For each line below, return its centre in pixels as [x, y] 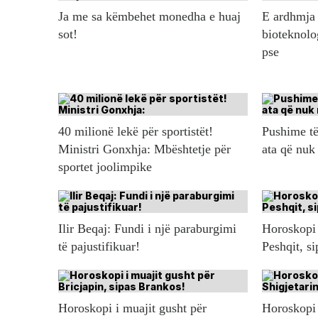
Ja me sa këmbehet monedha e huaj [149, 16]
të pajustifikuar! [99, 246]
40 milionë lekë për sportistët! [136, 131]
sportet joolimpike [105, 166]
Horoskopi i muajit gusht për [132, 308]
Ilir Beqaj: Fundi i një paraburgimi [147, 228]
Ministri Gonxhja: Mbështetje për [144, 149]
